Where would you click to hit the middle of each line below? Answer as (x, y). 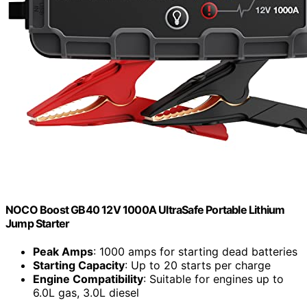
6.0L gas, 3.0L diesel (86, 293)
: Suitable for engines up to (213, 279)
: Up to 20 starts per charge (198, 266)
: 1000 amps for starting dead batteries (195, 252)
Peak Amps (63, 252)
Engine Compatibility (88, 279)
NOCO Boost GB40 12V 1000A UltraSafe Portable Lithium (145, 210)
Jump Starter (38, 224)
